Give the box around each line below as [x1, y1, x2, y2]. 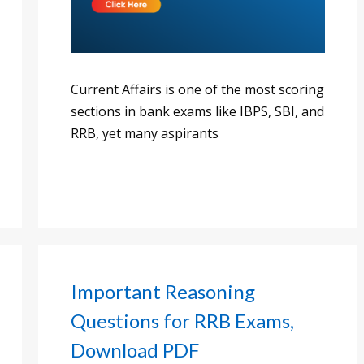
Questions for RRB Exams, [71, 308, 294, 332]
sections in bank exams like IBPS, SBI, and [71, 102, 324, 120]
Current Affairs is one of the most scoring [71, 80, 324, 98]
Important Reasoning [71, 279, 255, 303]
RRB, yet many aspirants [71, 123, 219, 142]
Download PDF [71, 337, 199, 362]
